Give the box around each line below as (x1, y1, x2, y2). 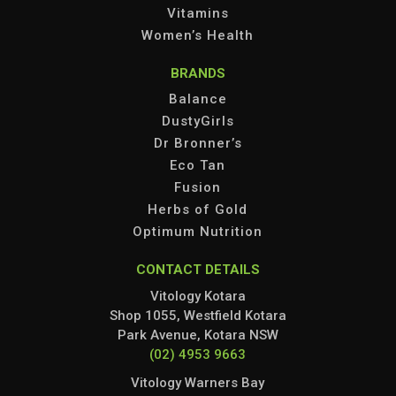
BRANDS (170, 65, 225, 82)
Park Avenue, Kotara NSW (117, 327, 278, 344)
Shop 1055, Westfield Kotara (109, 308, 286, 324)
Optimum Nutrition (133, 224, 263, 240)
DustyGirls (161, 113, 234, 130)
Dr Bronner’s (153, 135, 242, 152)
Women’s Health (141, 27, 255, 44)
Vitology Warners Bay (131, 375, 265, 392)
